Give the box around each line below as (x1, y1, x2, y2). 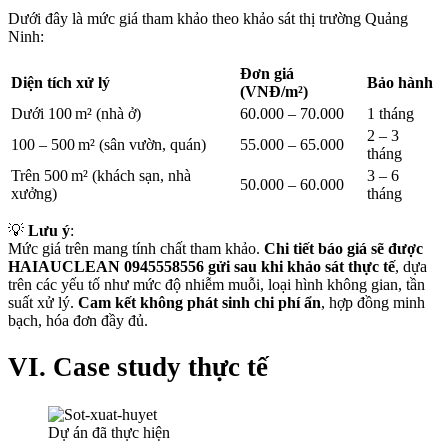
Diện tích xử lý (11, 73, 110, 91)
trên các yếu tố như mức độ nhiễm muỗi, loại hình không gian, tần (8, 275, 425, 293)
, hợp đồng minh (321, 293, 425, 311)
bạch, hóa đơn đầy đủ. (8, 311, 148, 329)
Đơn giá (240, 64, 294, 82)
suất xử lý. (8, 293, 78, 311)
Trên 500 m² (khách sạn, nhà (11, 166, 191, 184)
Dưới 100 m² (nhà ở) (11, 104, 141, 122)
